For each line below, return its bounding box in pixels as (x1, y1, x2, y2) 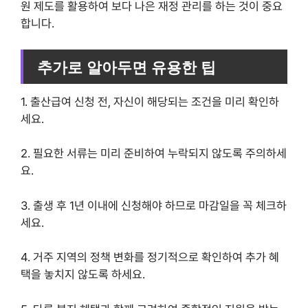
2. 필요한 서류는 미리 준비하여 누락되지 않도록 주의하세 (21, 146, 287, 161)
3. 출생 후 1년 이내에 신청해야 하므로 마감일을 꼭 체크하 (21, 198, 287, 212)
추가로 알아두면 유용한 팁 (37, 56, 216, 78)
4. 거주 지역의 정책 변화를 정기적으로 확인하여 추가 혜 (21, 250, 279, 265)
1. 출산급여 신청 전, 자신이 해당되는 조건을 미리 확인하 (21, 94, 279, 109)
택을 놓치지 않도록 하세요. (21, 267, 145, 282)
